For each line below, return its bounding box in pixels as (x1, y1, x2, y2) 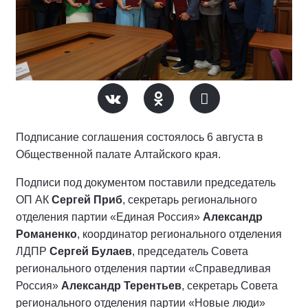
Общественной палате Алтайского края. (16, 148, 223, 160)
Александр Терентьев (61, 280, 181, 291)
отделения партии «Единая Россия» (16, 211, 203, 223)
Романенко (16, 228, 77, 240)
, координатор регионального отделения (77, 228, 282, 240)
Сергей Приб (52, 194, 122, 206)
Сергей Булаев (49, 245, 132, 257)
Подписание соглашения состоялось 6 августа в (16, 131, 263, 143)
